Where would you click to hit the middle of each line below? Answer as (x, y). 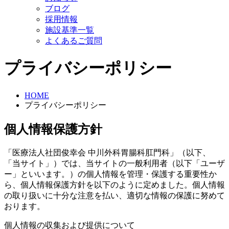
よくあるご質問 (74, 41)
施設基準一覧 (70, 30)
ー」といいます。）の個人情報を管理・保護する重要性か (110, 174)
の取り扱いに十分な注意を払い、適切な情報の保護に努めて (114, 195)
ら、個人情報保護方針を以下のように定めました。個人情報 (114, 185)
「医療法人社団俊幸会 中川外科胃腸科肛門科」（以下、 (107, 152)
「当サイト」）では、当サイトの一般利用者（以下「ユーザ (114, 163)
